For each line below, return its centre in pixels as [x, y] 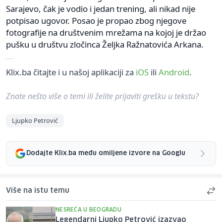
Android [174, 72]
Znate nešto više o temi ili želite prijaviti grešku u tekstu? [102, 96]
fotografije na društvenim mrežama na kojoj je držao [106, 32]
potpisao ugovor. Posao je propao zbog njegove [96, 20]
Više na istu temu [38, 191]
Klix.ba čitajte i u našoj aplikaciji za [71, 72]
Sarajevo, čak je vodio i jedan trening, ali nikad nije [101, 8]
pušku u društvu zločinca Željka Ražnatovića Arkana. [105, 44]
